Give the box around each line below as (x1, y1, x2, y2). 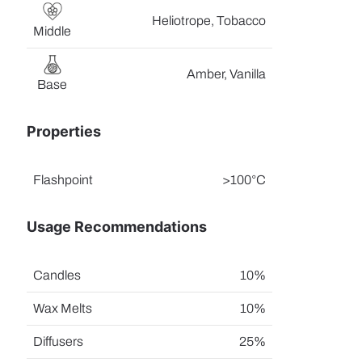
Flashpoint (33, 173, 94, 187)
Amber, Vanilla (187, 67, 267, 81)
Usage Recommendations (27, 218, 208, 235)
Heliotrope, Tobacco (152, 14, 267, 27)
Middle (33, 24, 72, 38)
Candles (33, 268, 82, 282)
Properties (27, 123, 102, 140)
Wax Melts (33, 301, 93, 315)
